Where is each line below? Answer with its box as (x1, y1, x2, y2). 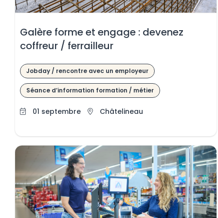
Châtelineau (100, 107, 144, 117)
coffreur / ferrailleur (20, 38, 114, 53)
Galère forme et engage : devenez (20, 25, 184, 39)
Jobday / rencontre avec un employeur (26, 67, 149, 75)
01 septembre (31, 107, 83, 117)
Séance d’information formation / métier (26, 86, 154, 95)
